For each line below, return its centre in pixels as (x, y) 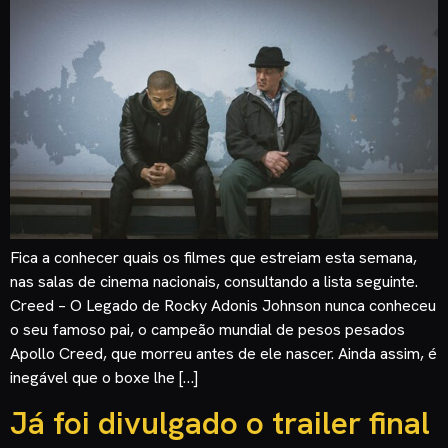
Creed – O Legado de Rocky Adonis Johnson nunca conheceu (223, 305)
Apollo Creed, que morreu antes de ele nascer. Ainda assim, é (223, 353)
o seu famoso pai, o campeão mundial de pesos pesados (207, 329)
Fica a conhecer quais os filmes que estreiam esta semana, (213, 257)
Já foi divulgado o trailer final (220, 423)
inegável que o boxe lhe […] (104, 377)
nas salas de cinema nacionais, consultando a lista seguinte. (214, 281)
